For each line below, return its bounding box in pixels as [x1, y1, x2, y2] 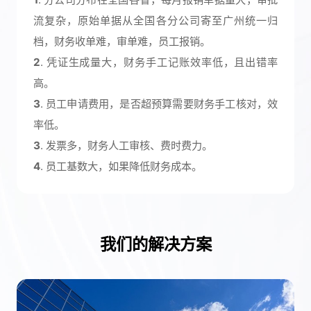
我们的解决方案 [99, 233, 212, 254]
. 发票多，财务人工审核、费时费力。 [40, 138, 212, 152]
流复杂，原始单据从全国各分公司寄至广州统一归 [33, 13, 278, 27]
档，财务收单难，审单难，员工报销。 [33, 34, 210, 48]
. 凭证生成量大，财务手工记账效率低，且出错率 [40, 55, 278, 69]
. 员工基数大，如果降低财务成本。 [40, 159, 202, 173]
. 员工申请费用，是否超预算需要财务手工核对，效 [40, 96, 278, 110]
